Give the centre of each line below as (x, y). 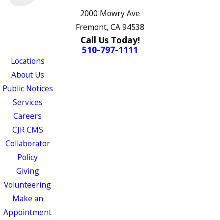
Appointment (27, 212)
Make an (27, 198)
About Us (27, 74)
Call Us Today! (110, 40)
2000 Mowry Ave (110, 13)
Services (27, 102)
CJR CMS (27, 129)
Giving (27, 171)
